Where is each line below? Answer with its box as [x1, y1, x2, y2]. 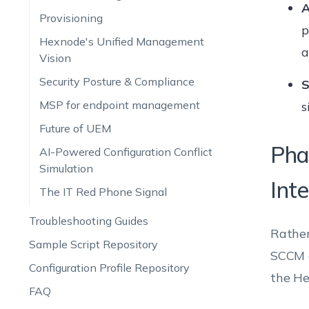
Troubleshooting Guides [28, 214, 148, 228]
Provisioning [39, 11, 103, 25]
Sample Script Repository [28, 237, 158, 251]
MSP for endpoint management [39, 98, 200, 112]
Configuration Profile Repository [28, 261, 190, 275]
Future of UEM [39, 121, 111, 135]
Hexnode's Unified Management [39, 34, 204, 48]
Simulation [39, 161, 93, 175]
